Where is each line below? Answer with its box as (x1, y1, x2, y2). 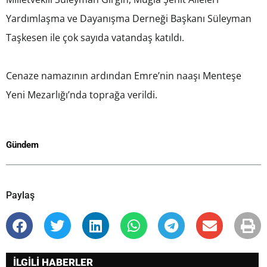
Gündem (6, 139, 39, 151)
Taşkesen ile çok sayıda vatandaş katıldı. (6, 31, 184, 45)
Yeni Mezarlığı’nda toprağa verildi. (6, 88, 157, 102)
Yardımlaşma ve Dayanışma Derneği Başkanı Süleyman (6, 12, 252, 26)
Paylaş (6, 190, 35, 201)
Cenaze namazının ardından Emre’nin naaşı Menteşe (6, 69, 241, 83)
